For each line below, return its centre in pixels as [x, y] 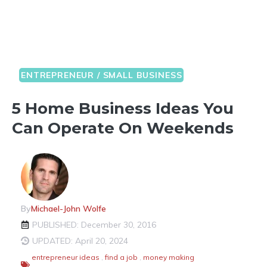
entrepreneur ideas [66, 257]
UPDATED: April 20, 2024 [80, 240]
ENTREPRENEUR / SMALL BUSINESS [102, 75]
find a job [121, 257]
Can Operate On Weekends [123, 128]
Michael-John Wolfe [69, 208]
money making [169, 257]
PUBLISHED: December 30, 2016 [94, 224]
